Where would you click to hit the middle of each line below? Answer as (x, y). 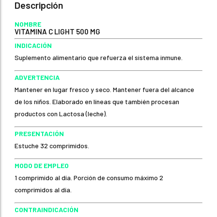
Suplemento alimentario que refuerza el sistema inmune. (99, 57)
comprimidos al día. (43, 189)
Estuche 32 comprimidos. (52, 145)
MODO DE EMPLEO (42, 165)
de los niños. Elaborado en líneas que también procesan (97, 101)
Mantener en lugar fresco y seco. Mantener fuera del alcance (104, 89)
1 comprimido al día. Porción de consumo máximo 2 (89, 177)
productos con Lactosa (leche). (61, 113)
